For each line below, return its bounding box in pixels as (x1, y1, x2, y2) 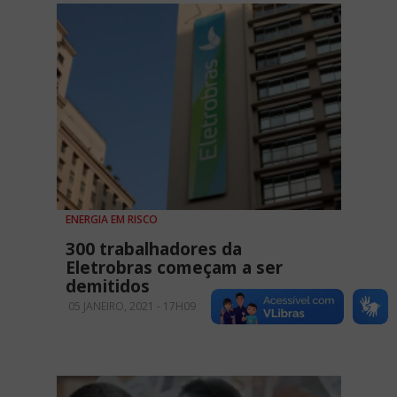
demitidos (66, 275, 150, 299)
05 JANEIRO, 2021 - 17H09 (66, 299, 196, 315)
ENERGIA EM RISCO (66, 212, 158, 228)
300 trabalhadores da (66, 237, 242, 261)
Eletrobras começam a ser (66, 256, 283, 280)
